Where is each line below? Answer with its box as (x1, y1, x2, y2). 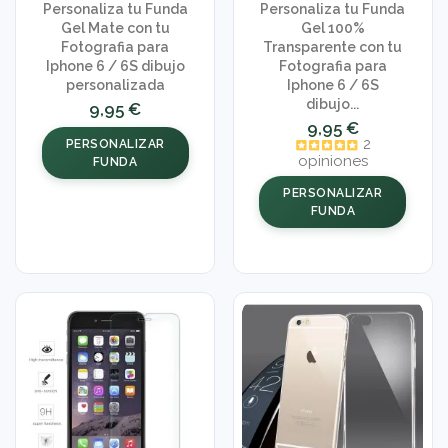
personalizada (65, 77, 165, 94)
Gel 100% (300, 20, 365, 37)
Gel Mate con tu (60, 20, 170, 37)
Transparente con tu (263, 39, 403, 56)
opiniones (297, 151, 368, 170)
